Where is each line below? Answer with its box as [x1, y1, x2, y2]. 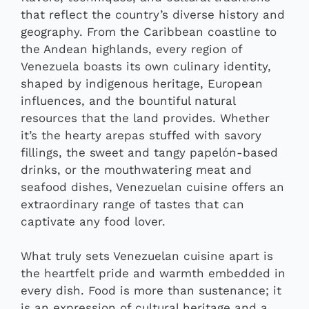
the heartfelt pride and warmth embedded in [21, 266, 286, 281]
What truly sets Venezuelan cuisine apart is [21, 249, 273, 263]
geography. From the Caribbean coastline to [21, 24, 277, 39]
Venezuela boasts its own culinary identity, [21, 59, 271, 73]
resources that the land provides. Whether [21, 110, 270, 125]
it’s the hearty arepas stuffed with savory [21, 128, 261, 142]
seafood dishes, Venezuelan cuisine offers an [21, 179, 284, 194]
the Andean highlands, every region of [21, 41, 242, 56]
